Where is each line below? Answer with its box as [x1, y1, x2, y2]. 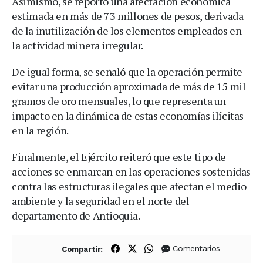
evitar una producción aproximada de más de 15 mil [12, 79, 246, 93]
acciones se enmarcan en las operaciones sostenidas [12, 164, 251, 178]
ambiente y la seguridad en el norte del [12, 193, 190, 208]
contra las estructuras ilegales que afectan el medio [12, 178, 247, 193]
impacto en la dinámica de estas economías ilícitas [12, 108, 244, 123]
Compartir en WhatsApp [152, 242, 253, 254]
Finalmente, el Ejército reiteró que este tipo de [12, 149, 226, 164]
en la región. [12, 123, 69, 137]
